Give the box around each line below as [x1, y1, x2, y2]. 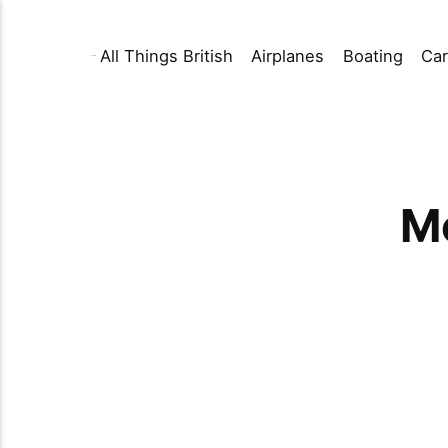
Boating [342, 45, 403, 66]
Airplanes [251, 45, 325, 66]
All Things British [99, 45, 233, 66]
